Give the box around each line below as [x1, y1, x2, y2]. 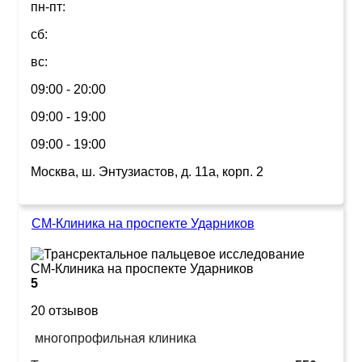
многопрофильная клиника [35, 330, 196, 345]
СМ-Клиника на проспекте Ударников [32, 216, 255, 230]
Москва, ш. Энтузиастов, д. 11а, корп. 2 [31, 164, 263, 179]
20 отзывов [31, 303, 99, 318]
